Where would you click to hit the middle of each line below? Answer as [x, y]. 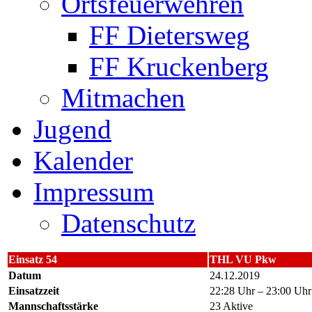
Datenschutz [128, 223]
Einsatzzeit [34, 291]
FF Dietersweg [170, 35]
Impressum [94, 192]
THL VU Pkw [243, 259]
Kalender [83, 161]
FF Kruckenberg [179, 67]
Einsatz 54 [33, 259]
